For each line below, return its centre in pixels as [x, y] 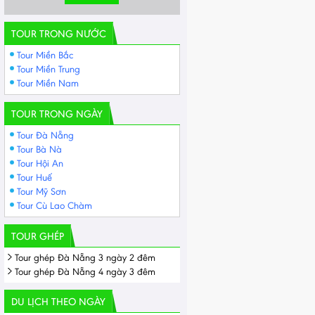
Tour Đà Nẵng [45, 135]
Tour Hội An [40, 163]
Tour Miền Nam [48, 83]
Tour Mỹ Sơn [41, 192]
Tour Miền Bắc [45, 55]
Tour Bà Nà [39, 149]
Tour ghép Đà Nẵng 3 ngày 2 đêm [85, 258]
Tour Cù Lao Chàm [54, 206]
